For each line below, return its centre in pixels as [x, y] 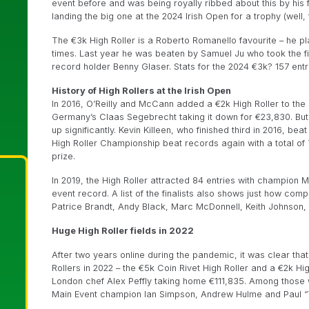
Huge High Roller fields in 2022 [123, 230]
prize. [63, 156]
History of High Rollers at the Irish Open [141, 90]
